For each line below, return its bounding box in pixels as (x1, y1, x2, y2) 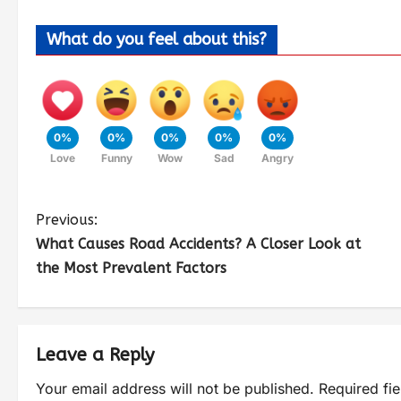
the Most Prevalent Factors (36, 259, 226, 277)
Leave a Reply (36, 344, 154, 365)
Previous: (36, 210, 98, 228)
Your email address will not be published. (36, 379, 314, 397)
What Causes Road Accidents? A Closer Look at (36, 235, 361, 252)
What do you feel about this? (47, 29, 267, 49)
